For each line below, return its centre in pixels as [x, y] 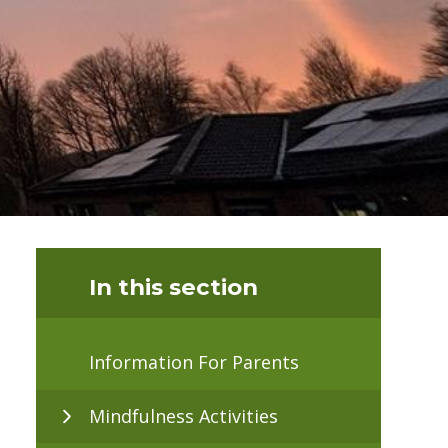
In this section [173, 286]
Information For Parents [194, 362]
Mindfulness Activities [183, 415]
